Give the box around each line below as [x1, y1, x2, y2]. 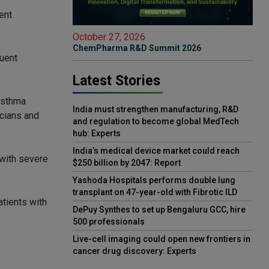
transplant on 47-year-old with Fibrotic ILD [73, 187, 237, 198]
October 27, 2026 [73, 31, 145, 43]
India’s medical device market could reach [73, 146, 240, 156]
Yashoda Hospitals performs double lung [73, 175, 235, 186]
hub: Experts [73, 128, 121, 139]
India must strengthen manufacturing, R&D [73, 104, 238, 115]
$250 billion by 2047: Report [73, 158, 181, 168]
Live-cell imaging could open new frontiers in [73, 234, 250, 244]
